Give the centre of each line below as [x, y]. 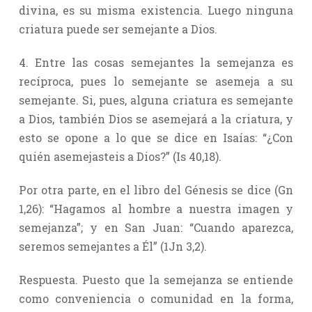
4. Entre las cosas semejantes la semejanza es [156, 62]
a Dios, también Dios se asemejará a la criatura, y [156, 118]
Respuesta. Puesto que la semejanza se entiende [156, 279]
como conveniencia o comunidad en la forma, [156, 298]
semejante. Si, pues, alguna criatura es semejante [156, 100]
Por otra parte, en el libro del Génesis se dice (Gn [156, 189]
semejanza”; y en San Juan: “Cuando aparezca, [156, 227]
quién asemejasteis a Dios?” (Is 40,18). [120, 156]
